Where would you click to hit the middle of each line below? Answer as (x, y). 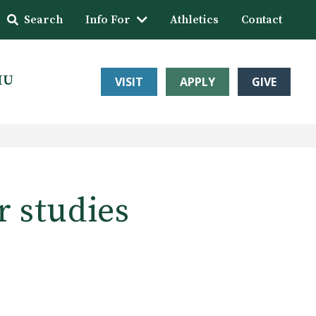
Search (43, 20)
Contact (262, 20)
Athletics (194, 20)
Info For (108, 20)
